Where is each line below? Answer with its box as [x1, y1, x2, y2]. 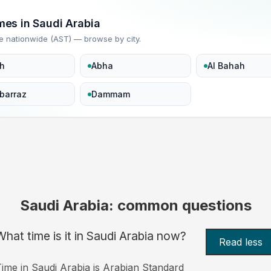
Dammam [91, 89, 131, 100]
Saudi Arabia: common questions [19, 196, 252, 214]
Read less [219, 235, 263, 248]
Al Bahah [207, 60, 245, 71]
